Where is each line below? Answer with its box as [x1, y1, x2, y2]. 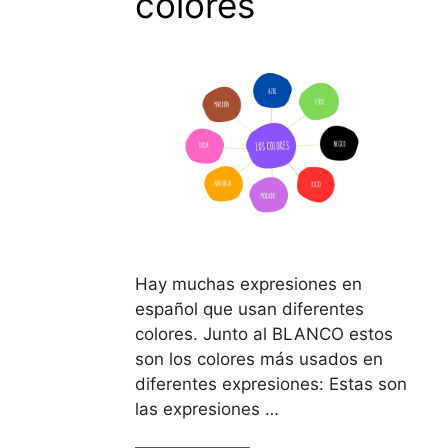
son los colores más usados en [134, 348, 383, 369]
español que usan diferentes [134, 298, 364, 319]
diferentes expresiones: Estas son [134, 373, 407, 394]
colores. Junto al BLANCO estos [134, 323, 393, 344]
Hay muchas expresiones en [134, 273, 362, 294]
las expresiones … [134, 398, 279, 419]
